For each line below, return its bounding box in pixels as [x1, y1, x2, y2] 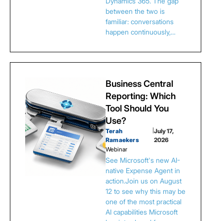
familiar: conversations [106, 17, 174, 26]
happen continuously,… [106, 28, 176, 36]
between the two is [106, 7, 165, 15]
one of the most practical [106, 197, 182, 206]
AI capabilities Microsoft [106, 208, 178, 216]
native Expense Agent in [106, 166, 180, 175]
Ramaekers [106, 136, 139, 144]
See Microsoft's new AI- [106, 156, 180, 164]
